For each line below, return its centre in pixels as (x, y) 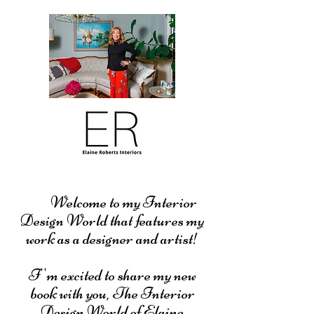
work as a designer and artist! (112, 239)
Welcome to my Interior (112, 202)
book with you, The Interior (112, 293)
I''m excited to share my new (112, 275)
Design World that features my (112, 220)
